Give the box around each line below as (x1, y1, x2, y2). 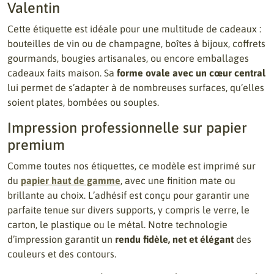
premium (7, 136, 65, 153)
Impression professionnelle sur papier (7, 119, 247, 136)
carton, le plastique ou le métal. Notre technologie (7, 219, 228, 230)
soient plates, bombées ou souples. (7, 97, 159, 108)
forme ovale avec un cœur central (117, 67, 265, 78)
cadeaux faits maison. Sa (7, 67, 117, 78)
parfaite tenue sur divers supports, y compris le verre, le (7, 204, 250, 215)
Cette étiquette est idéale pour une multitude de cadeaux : (7, 23, 261, 34)
